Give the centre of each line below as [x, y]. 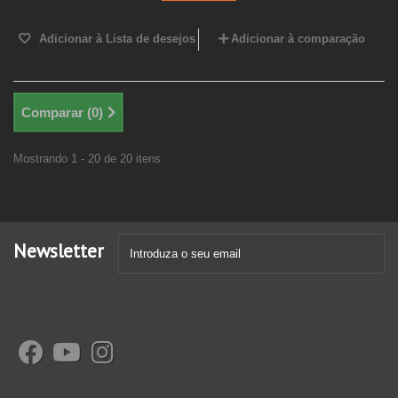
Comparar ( [56, 112]
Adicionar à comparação [298, 38]
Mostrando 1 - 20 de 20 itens [87, 158]
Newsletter [59, 251]
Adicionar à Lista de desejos [115, 38]
